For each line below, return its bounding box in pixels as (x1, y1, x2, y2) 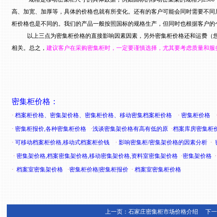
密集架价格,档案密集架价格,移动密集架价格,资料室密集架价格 (16, 153, 178, 159)
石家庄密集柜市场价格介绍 (128, 208, 198, 215)
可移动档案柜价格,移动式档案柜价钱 (15, 139, 109, 146)
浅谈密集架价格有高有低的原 (93, 125, 168, 132)
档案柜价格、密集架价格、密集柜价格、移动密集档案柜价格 (15, 112, 172, 119)
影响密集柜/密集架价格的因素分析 (119, 139, 207, 146)
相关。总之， (12, 45, 46, 51)
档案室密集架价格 (16, 166, 63, 173)
